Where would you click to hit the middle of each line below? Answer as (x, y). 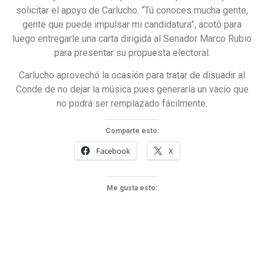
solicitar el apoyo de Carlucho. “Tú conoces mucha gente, (132, 10)
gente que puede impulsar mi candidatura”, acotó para (132, 24)
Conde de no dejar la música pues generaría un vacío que (132, 89)
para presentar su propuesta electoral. (132, 52)
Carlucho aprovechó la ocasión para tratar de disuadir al (132, 75)
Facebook (113, 151)
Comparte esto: (132, 131)
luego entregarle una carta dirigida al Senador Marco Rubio (132, 38)
